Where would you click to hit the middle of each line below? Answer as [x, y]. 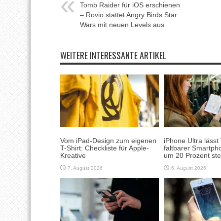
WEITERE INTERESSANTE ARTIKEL [113, 55]
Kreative [73, 155]
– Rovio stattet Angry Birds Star [129, 15]
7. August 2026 [85, 168]
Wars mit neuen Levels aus [122, 24]
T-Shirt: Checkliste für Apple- [105, 148]
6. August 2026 [189, 168]
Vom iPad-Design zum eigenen [108, 140]
